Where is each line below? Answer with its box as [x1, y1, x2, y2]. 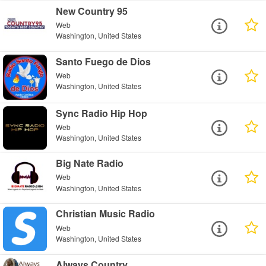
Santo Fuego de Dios [56, 55, 151, 69]
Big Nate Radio [56, 156, 124, 170]
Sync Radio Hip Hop [56, 106, 148, 120]
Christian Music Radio [56, 207, 156, 221]
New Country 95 [56, 4, 128, 18]
